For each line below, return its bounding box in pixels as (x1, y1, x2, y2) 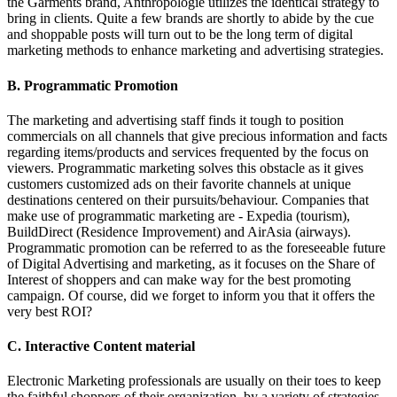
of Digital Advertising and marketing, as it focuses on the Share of (7, 255, 375, 271)
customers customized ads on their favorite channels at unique (7, 175, 351, 191)
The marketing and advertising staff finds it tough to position (7, 112, 344, 128)
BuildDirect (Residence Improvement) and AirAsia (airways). (7, 223, 351, 239)
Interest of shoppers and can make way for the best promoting (7, 271, 351, 287)
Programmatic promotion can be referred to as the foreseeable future (7, 239, 385, 255)
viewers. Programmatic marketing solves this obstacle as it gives (7, 160, 363, 175)
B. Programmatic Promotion (7, 77, 178, 93)
